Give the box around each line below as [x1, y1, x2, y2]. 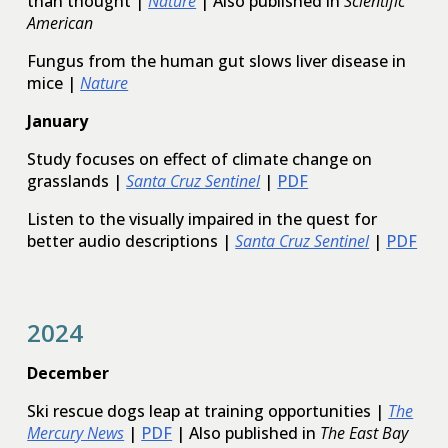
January [27, 109, 89, 132]
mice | [27, 71, 77, 94]
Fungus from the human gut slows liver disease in [27, 49, 407, 72]
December [27, 362, 110, 385]
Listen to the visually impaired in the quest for [27, 207, 378, 230]
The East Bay [320, 422, 409, 445]
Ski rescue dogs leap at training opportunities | [27, 400, 385, 423]
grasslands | [27, 169, 123, 192]
